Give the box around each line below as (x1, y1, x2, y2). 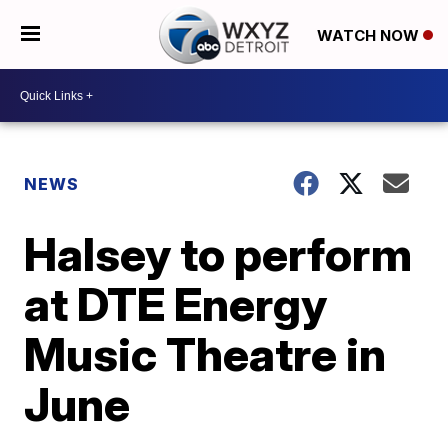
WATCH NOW (316, 25, 423, 45)
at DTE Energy (24, 276, 328, 332)
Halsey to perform (24, 226, 413, 282)
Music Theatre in (24, 326, 387, 382)
